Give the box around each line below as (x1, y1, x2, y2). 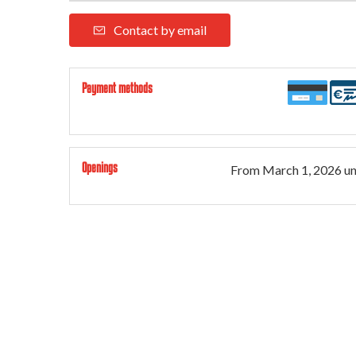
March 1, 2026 (262, 162, 342, 177)
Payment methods (82, 80, 153, 95)
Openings (82, 160, 118, 175)
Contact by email (114, 22, 207, 37)
